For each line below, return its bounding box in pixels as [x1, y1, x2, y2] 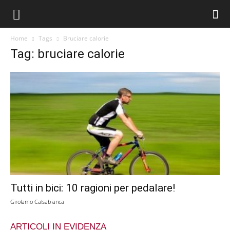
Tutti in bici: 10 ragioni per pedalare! [10, 182, 175, 195]
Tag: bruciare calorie [10, 47, 125, 61]
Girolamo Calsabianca [10, 198, 64, 206]
